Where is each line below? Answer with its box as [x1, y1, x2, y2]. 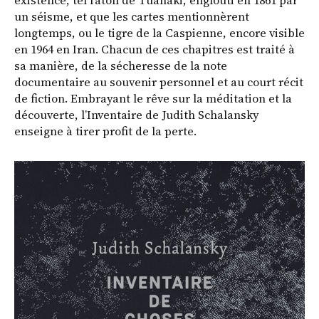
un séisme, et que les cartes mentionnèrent [14, 9, 249, 25]
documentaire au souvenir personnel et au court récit [14, 74, 303, 90]
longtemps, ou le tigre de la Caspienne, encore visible [14, 25, 305, 41]
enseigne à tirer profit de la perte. [14, 123, 197, 140]
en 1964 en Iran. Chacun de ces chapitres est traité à [14, 41, 295, 58]
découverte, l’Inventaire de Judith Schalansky [14, 107, 258, 123]
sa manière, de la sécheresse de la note [14, 58, 227, 74]
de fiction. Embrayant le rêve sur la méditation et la [14, 90, 292, 107]
